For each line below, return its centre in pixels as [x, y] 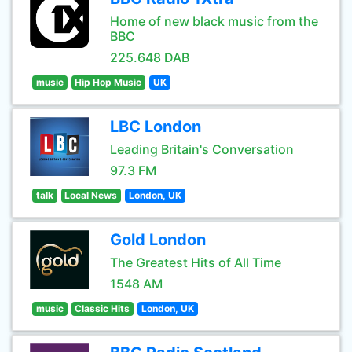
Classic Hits [103, 308]
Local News [91, 195]
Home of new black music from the [214, 21]
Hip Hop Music [108, 82]
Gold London [158, 240]
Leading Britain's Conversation [202, 149]
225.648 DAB [150, 57]
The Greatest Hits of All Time [196, 262]
